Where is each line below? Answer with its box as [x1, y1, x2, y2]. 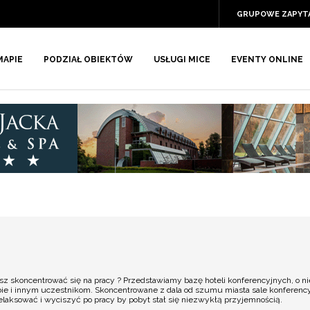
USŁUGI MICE [154, 55, 210, 64]
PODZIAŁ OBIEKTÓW [44, 55, 133, 64]
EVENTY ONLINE [231, 55, 303, 64]
